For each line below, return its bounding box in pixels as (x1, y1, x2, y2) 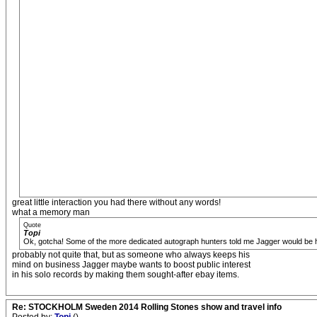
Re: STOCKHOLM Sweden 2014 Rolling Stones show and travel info (12, 302, 282, 313)
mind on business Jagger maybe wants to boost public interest (12, 260, 250, 270)
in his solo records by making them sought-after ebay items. (12, 270, 239, 280)
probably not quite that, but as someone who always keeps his (12, 250, 250, 260)
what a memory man (12, 207, 90, 218)
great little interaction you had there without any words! (12, 197, 221, 208)
